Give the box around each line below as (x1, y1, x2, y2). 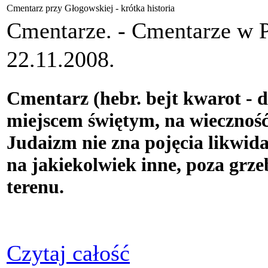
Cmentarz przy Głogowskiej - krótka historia (7, 2, 175, 13)
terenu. (7, 175, 64, 197)
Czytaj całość (7, 240, 130, 266)
